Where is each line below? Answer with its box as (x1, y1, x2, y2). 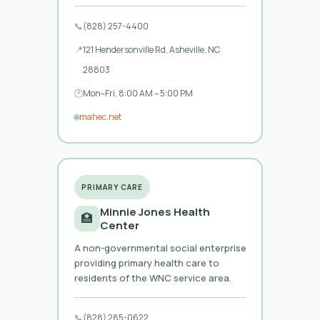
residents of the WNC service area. (74, 271, 231, 284)
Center (99, 217, 139, 233)
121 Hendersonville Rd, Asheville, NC (82, 43, 220, 56)
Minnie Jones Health (99, 204, 210, 219)
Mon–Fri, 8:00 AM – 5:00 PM (82, 86, 193, 99)
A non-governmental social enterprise (74, 241, 246, 254)
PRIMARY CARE (81, 181, 143, 192)
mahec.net (79, 110, 121, 123)
